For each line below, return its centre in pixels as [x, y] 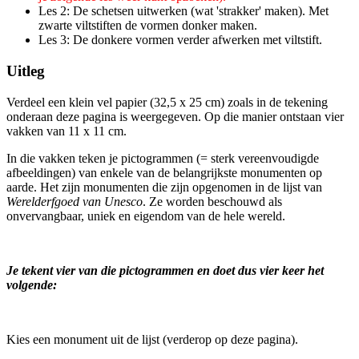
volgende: [32, 284]
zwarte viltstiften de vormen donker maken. [148, 26]
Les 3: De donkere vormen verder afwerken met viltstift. [180, 40]
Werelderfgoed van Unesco [75, 201]
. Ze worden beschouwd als [212, 201]
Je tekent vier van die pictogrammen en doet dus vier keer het [165, 270]
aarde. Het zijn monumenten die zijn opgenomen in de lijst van [164, 187]
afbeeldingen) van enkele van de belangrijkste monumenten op [164, 172]
